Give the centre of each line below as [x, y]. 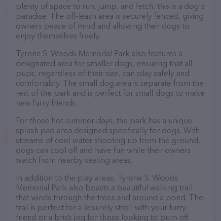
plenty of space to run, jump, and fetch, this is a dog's [110, 6]
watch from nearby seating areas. [74, 160]
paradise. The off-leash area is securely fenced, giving [110, 16]
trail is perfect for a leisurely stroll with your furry [101, 207]
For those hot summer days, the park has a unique [104, 120]
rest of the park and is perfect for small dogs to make [110, 93]
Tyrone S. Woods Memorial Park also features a [99, 53]
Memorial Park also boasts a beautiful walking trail [104, 187]
